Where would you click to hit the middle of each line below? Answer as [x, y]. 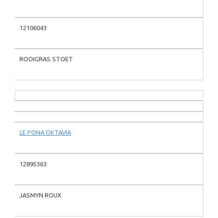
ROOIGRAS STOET [46, 59]
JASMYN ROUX [40, 195]
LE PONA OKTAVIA [45, 133]
